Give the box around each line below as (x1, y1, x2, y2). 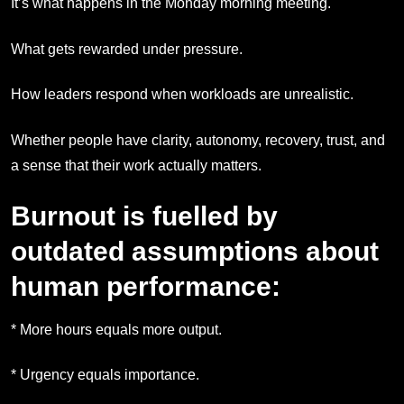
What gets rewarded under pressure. (11, 41, 243, 57)
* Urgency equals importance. (11, 367, 199, 383)
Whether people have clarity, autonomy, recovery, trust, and (11, 132, 385, 148)
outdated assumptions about (11, 236, 379, 267)
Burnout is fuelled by (11, 201, 278, 232)
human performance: (11, 271, 280, 302)
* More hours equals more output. (11, 322, 222, 338)
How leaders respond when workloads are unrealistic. (11, 87, 353, 103)
